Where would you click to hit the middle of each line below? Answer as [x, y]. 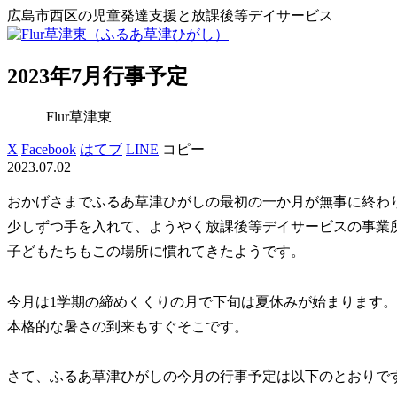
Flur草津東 [79, 116]
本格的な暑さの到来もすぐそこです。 [128, 326]
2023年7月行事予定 [97, 76]
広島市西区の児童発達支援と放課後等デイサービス [170, 16]
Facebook [49, 149]
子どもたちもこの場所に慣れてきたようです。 [156, 251]
